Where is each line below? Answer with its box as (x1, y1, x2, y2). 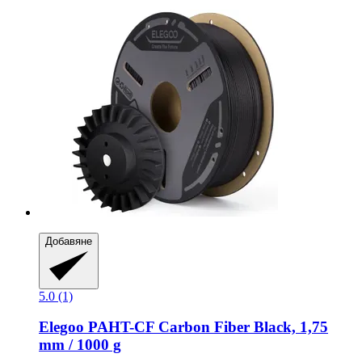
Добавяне (45, 235, 92, 248)
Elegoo (39, 318, 84, 336)
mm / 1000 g (39, 336, 121, 354)
